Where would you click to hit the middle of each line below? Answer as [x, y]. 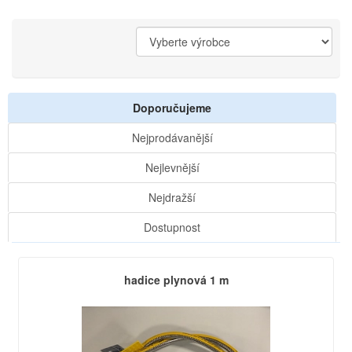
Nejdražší [172, 197]
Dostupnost [172, 227]
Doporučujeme [172, 108]
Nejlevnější [172, 167]
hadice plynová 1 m [176, 280]
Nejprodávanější [172, 137]
